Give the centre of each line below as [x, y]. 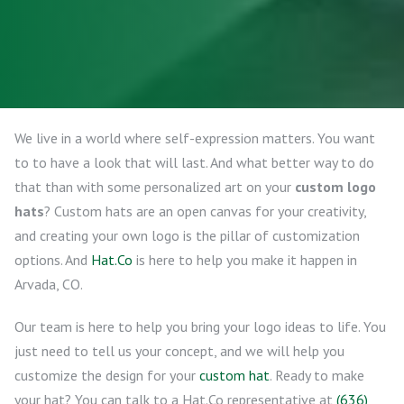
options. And [53, 260]
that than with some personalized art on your [155, 187]
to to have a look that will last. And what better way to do [194, 162]
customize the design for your [107, 375]
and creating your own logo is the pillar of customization [187, 235]
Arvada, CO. [49, 284]
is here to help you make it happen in [245, 260]
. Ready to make [317, 375]
